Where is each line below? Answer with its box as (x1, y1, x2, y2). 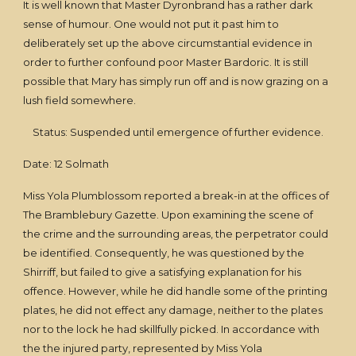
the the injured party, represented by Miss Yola (23, 342, 263, 354)
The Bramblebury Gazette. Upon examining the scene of (23, 208, 314, 221)
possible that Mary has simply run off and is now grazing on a (23, 75, 329, 87)
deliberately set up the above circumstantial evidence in (23, 37, 313, 49)
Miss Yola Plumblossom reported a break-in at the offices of (23, 189, 330, 202)
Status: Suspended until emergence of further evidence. (23, 126, 324, 138)
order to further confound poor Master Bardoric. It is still (23, 56, 309, 68)
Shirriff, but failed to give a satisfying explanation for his (23, 265, 302, 278)
